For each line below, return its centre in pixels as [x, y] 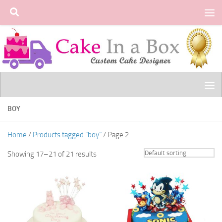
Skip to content [39, 14]
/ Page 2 [115, 135]
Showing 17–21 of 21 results [52, 154]
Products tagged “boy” [67, 135]
